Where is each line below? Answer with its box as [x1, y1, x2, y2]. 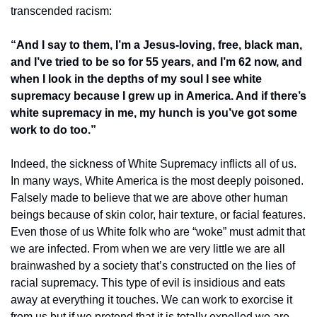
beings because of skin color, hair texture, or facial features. [11, 209, 306, 221]
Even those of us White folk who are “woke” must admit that [11, 226, 305, 238]
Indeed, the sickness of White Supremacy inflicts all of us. [11, 158, 296, 170]
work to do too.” [11, 124, 96, 136]
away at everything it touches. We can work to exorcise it [11, 294, 292, 306]
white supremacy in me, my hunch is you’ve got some [11, 107, 297, 119]
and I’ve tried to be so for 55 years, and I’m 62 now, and [11, 56, 302, 68]
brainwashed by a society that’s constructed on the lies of [11, 260, 295, 272]
